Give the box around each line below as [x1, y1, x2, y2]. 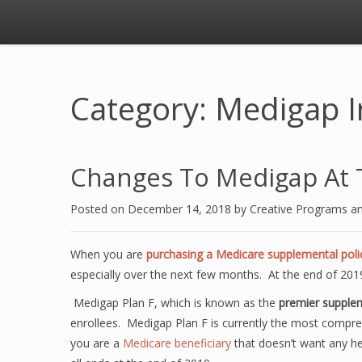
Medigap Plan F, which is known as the [70, 295, 279, 310]
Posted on [70, 201, 128, 217]
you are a [70, 335, 123, 351]
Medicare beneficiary [123, 335, 231, 351]
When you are [70, 246, 146, 262]
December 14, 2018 [128, 201, 234, 217]
